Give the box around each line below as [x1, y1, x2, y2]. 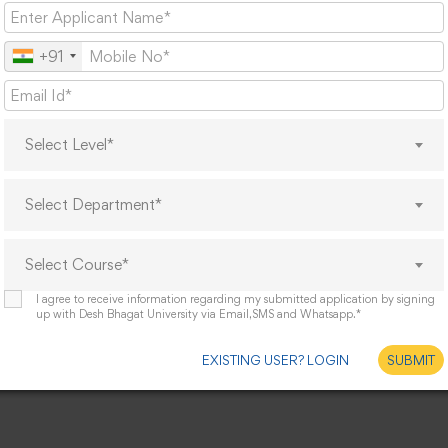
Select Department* [24, 194, 162, 214]
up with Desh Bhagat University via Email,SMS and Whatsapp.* [35, 306, 361, 321]
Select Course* [24, 254, 129, 274]
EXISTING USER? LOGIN [201, 351, 349, 368]
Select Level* [24, 134, 114, 154]
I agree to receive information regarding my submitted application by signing [35, 291, 435, 306]
